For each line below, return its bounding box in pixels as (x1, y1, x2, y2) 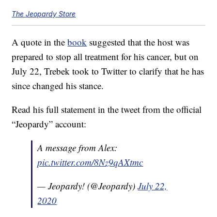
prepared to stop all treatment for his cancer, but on (12, 50, 199, 63)
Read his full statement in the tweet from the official (12, 103, 202, 116)
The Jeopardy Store (12, 10, 76, 18)
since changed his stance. (12, 79, 104, 92)
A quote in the (12, 36, 68, 48)
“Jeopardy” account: (12, 118, 87, 130)
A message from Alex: (37, 141, 118, 154)
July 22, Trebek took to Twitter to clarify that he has (12, 65, 204, 77)
